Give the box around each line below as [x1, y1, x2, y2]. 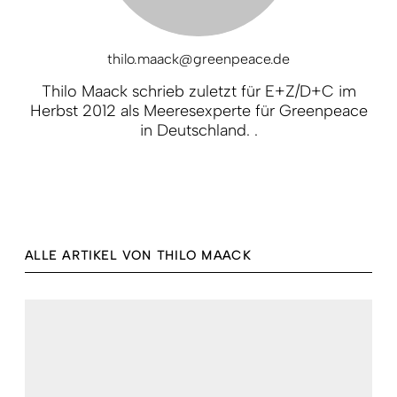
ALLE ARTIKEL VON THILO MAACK [25, 247, 251, 263]
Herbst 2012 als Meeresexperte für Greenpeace [29, 100, 368, 121]
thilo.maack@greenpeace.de [107, 50, 290, 67]
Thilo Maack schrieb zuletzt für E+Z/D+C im [41, 81, 356, 101]
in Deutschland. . [139, 120, 258, 140]
